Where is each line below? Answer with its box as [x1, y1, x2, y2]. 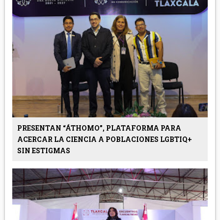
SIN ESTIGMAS [17, 146, 70, 156]
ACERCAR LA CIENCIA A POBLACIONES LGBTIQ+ [17, 135, 192, 144]
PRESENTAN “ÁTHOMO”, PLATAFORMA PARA [17, 123, 181, 133]
